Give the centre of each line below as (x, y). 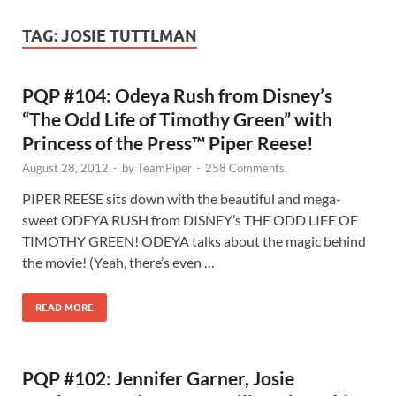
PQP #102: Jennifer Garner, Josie (158, 377)
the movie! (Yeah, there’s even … (118, 262)
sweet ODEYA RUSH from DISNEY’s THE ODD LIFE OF (190, 219)
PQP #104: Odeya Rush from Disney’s (177, 95)
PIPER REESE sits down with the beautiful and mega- (182, 198)
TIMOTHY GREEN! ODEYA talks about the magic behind (194, 240)
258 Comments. (246, 168)
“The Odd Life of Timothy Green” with (177, 118)
